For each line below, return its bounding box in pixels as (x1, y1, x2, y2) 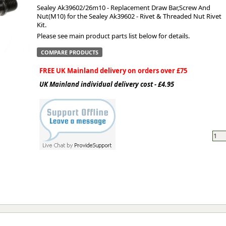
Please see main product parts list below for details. (36, 31, 190, 40)
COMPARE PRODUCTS (40, 48, 98, 56)
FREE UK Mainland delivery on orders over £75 (39, 66, 187, 75)
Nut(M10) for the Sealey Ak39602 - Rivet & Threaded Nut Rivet (36, 12, 221, 21)
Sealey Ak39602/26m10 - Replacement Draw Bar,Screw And (36, 3, 210, 12)
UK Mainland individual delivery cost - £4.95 (39, 80, 174, 89)
